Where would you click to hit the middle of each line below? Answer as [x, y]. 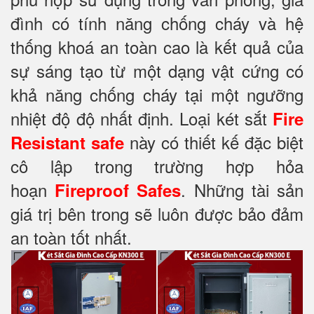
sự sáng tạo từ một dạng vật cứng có [157, 71]
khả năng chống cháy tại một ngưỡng [157, 95]
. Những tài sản [243, 190]
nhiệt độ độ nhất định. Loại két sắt [142, 118]
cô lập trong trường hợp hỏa [157, 166]
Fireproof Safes [118, 190]
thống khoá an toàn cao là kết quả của [157, 47]
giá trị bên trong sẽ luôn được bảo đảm [157, 214]
